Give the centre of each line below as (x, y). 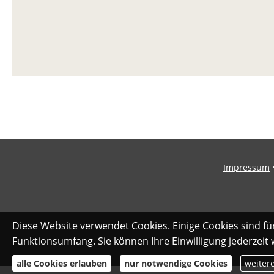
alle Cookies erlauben (62, 263)
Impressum (246, 167)
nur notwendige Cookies (176, 263)
